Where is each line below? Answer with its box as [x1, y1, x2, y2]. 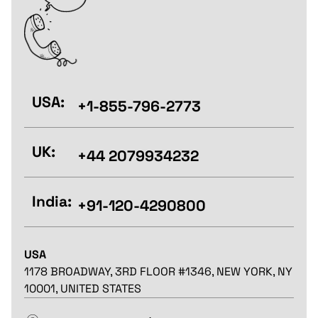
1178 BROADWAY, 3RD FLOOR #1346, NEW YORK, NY [23, 264, 292, 280]
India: [31, 192, 72, 212]
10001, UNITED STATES [23, 281, 141, 297]
